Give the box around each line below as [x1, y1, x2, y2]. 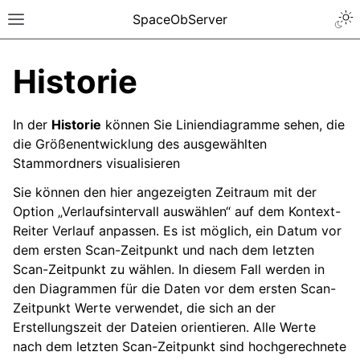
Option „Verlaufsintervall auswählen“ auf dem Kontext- [13, 203, 341, 219]
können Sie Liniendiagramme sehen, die [101, 117, 345, 133]
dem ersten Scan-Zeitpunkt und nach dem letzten [13, 242, 314, 258]
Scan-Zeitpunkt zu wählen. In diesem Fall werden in [13, 261, 325, 277]
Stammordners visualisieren [13, 155, 180, 171]
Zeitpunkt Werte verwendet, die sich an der [13, 300, 276, 316]
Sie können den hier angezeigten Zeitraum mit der [13, 184, 317, 200]
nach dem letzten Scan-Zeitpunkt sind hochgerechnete [13, 338, 346, 354]
